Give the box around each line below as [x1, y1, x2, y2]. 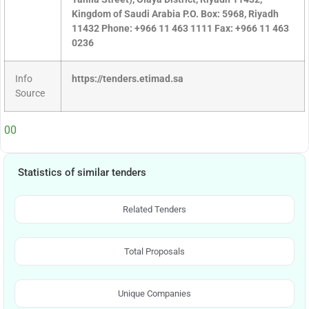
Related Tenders [123, 203, 186, 215]
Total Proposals [124, 246, 185, 257]
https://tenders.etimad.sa [72, 73, 183, 86]
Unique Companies [118, 288, 191, 299]
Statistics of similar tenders [18, 166, 146, 179]
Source [15, 88, 45, 100]
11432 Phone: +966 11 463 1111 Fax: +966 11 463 [72, 23, 289, 35]
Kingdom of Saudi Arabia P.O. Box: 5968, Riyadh [72, 8, 279, 21]
